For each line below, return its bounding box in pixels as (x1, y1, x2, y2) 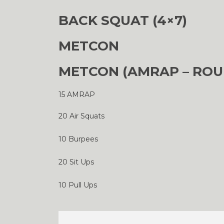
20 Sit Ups (58, 157, 94, 166)
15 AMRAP (58, 90, 95, 99)
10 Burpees (58, 134, 98, 143)
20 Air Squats (58, 111, 104, 120)
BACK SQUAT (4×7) (58, 12, 187, 28)
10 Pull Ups (58, 180, 97, 189)
